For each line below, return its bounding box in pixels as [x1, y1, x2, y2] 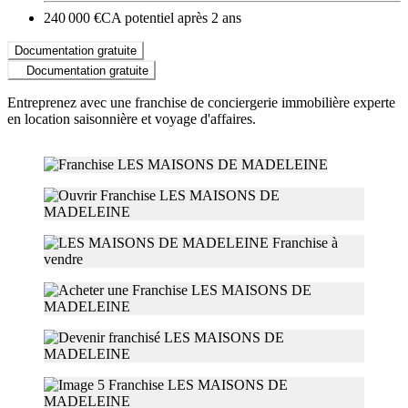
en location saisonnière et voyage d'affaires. [7, 110, 256, 127]
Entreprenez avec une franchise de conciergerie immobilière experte [7, 94, 395, 110]
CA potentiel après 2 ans [101, 9, 241, 25]
